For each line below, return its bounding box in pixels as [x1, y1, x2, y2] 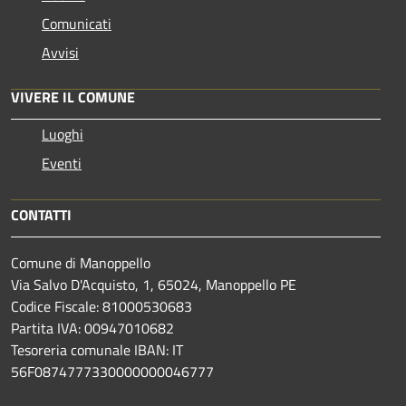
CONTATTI [11, 203, 72, 226]
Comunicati [42, 12, 111, 34]
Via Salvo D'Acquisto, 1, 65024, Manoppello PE [11, 273, 296, 295]
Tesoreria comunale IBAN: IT [11, 338, 183, 361]
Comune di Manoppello [11, 251, 150, 274]
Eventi [42, 151, 82, 174]
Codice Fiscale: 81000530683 [11, 295, 192, 317]
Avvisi [42, 41, 79, 63]
